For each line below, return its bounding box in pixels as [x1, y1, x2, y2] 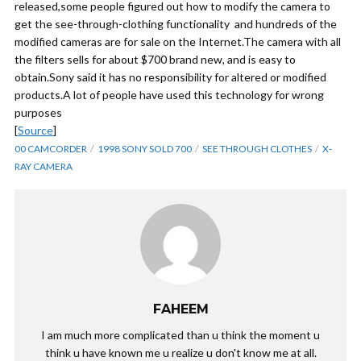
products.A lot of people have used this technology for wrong [15, 88, 324, 102]
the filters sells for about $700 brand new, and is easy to [15, 52, 296, 66]
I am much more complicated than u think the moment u [41, 328, 320, 342]
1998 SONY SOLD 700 [98, 143, 192, 155]
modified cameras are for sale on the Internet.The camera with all [15, 35, 341, 48]
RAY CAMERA [15, 160, 73, 172]
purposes [15, 106, 62, 119]
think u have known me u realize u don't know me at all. [44, 346, 317, 359]
